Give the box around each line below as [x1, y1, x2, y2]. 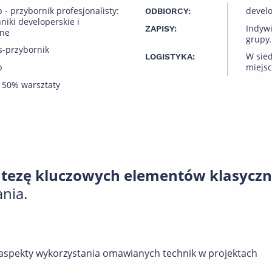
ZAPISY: [145, 24, 177, 33]
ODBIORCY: [145, 6, 191, 16]
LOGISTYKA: [145, 52, 195, 61]
